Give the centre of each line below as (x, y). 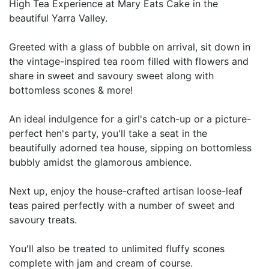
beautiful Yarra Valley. (58, 18)
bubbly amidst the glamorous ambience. (100, 162)
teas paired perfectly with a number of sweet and (122, 205)
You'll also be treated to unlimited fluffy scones (117, 248)
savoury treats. (43, 219)
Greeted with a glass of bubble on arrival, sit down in (130, 47)
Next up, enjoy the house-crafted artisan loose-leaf (126, 191)
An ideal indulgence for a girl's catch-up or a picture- (130, 119)
